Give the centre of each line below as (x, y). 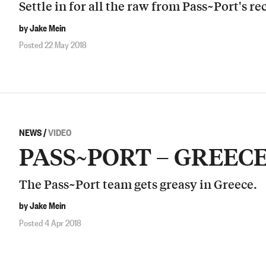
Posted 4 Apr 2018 (50, 222)
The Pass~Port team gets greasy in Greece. (138, 183)
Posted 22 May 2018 (53, 44)
